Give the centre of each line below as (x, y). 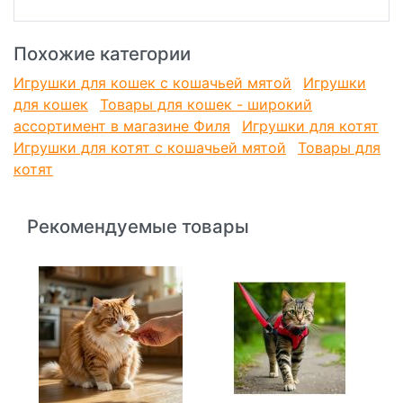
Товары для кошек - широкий (206, 105)
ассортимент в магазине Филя (122, 126)
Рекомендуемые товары (138, 227)
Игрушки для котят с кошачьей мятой (150, 148)
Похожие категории (102, 54)
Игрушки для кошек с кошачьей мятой (152, 83)
